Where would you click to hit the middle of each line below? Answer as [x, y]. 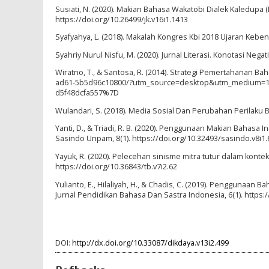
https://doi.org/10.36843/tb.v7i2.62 [116, 167]
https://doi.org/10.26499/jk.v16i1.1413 [122, 19]
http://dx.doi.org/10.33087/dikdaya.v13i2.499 [150, 243]
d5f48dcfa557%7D [87, 93]
